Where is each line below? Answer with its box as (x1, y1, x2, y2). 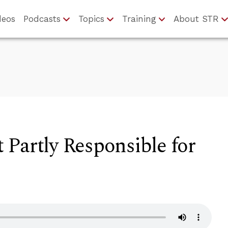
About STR (174, 13, 219, 24)
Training (122, 13, 156, 24)
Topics (78, 13, 104, 24)
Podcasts (23, 13, 61, 24)
